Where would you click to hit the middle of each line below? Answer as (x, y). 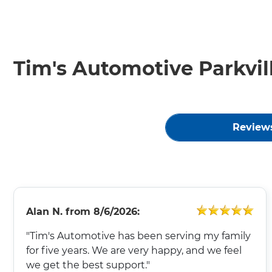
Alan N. (44, 211)
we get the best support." (88, 265)
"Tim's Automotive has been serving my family (138, 236)
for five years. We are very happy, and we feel (134, 250)
